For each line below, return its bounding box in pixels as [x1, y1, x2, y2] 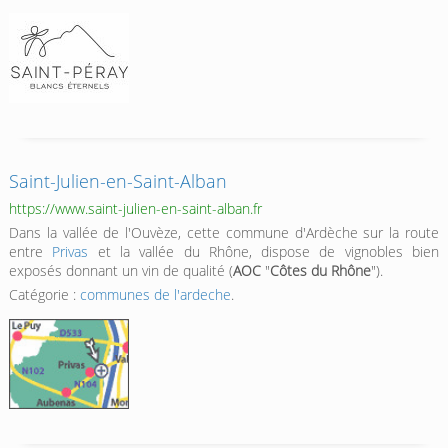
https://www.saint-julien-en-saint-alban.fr [8, 199, 262, 219]
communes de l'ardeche [79, 285, 231, 305]
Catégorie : [8, 285, 80, 305]
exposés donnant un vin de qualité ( [8, 261, 233, 281]
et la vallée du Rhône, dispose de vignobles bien [88, 242, 440, 262]
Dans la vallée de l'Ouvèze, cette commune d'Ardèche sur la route [8, 223, 440, 243]
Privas [52, 242, 89, 262]
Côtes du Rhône [269, 261, 371, 281]
